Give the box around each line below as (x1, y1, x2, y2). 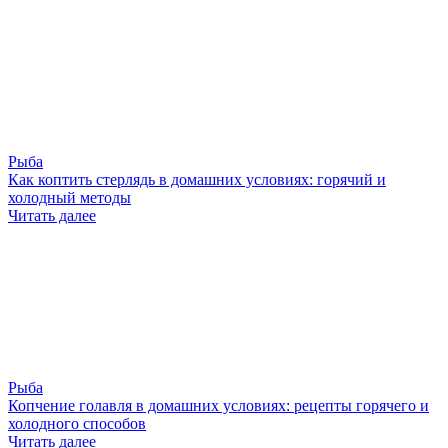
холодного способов (8, 415, 146, 433)
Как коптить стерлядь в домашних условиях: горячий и (8, 171, 386, 189)
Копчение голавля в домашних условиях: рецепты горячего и (8, 397, 429, 415)
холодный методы (8, 189, 131, 207)
